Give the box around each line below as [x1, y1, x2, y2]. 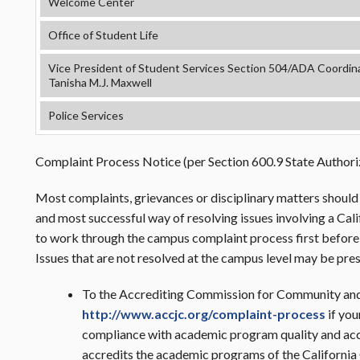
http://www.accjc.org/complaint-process [81, 306, 325, 321]
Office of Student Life [48, 28, 158, 42]
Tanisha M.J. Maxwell [48, 76, 152, 89]
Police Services [48, 108, 124, 122]
